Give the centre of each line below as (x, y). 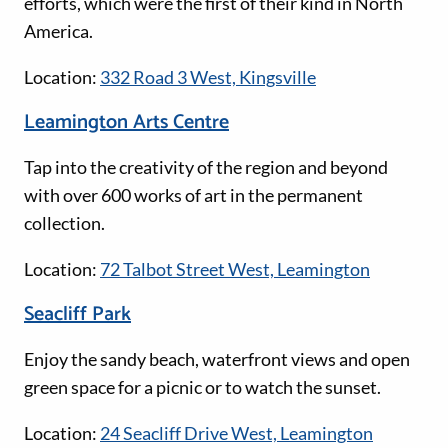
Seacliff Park (77, 315)
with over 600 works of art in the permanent (193, 195)
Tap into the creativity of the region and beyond (206, 167)
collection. (64, 223)
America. (58, 31)
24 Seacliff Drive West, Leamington (236, 433)
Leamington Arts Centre (126, 123)
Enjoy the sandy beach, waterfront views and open (217, 359)
